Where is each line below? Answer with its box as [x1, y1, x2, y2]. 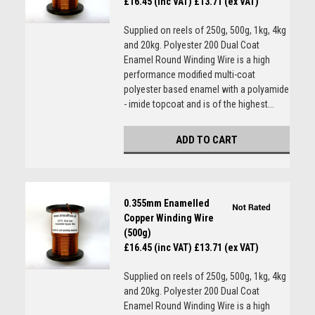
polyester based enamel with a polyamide [123, 84, 289, 95]
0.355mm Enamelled [123, 198, 210, 209]
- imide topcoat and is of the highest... [123, 98, 274, 110]
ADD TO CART [175, 134, 238, 146]
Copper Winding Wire [123, 212, 214, 224]
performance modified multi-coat [123, 69, 255, 80]
